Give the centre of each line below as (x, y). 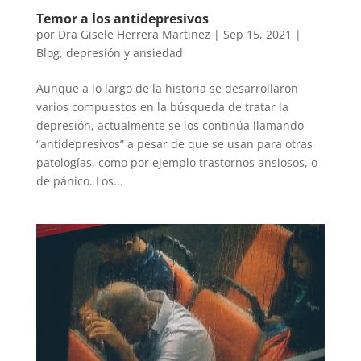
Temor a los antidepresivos (122, 18)
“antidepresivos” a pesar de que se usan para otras (174, 143)
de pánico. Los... (79, 180)
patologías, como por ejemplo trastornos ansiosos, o (176, 162)
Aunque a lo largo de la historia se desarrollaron (167, 88)
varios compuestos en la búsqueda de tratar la (162, 106)
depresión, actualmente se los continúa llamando (170, 125)
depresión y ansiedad (124, 52)
